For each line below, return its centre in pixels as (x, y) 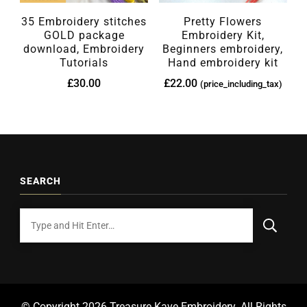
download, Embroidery (84, 49)
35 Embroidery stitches (84, 21)
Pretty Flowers (223, 21)
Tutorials (84, 62)
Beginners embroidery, (223, 49)
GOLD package (84, 35)
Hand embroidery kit (223, 62)
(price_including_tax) (241, 84)
